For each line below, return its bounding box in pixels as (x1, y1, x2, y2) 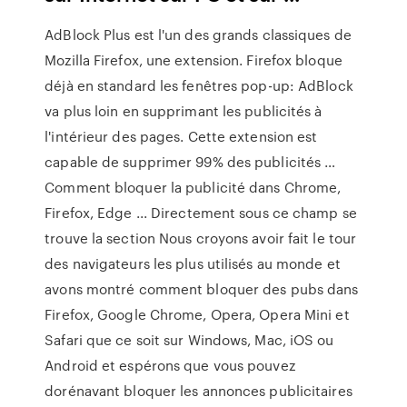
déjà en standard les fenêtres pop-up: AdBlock (45, 75, 353, 95)
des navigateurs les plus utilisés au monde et (45, 253, 341, 273)
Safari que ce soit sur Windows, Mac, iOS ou (45, 330, 334, 350)
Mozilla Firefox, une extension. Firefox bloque (45, 50, 342, 70)
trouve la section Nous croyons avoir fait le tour (45, 228, 357, 248)
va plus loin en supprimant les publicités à (45, 101, 323, 121)
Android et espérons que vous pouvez (45, 355, 295, 375)
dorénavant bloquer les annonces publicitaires (45, 381, 352, 401)
